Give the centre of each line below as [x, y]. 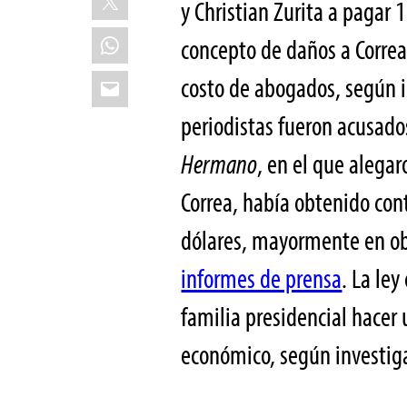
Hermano [219, 164]
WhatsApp [143, 37]
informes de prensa [262, 278]
